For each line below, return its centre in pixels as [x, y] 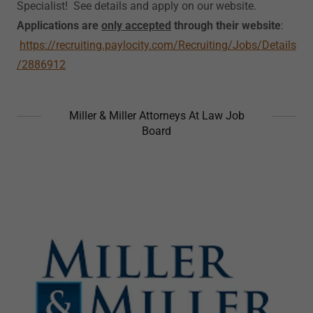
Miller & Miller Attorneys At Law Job [156, 116]
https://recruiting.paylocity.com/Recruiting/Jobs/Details [158, 45]
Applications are [59, 26]
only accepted [136, 26]
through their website [226, 26]
